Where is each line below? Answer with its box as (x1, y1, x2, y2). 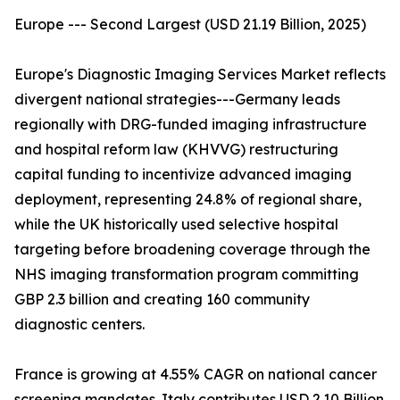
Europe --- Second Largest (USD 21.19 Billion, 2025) (14, 15, 366, 34)
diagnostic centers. (14, 315, 145, 334)
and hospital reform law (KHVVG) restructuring (14, 140, 338, 159)
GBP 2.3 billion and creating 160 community (14, 290, 310, 309)
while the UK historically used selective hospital (14, 215, 338, 234)
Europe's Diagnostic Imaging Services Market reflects (14, 65, 386, 84)
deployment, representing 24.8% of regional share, (14, 190, 362, 209)
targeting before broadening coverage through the (14, 240, 371, 259)
